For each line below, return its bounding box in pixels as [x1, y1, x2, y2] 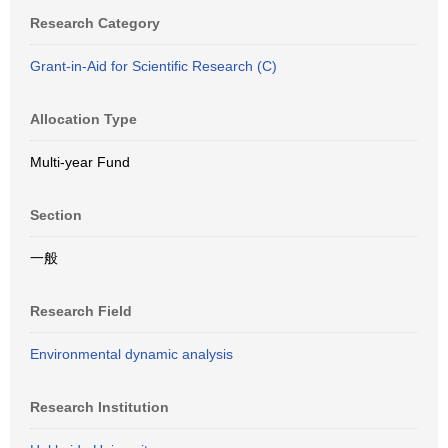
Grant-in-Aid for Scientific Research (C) [30, 58, 277, 74]
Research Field [30, 303, 132, 319]
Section [30, 207, 82, 223]
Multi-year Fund [30, 154, 130, 170]
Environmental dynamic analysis [30, 346, 233, 362]
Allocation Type [30, 111, 137, 127]
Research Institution [30, 399, 169, 415]
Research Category [30, 15, 160, 31]
